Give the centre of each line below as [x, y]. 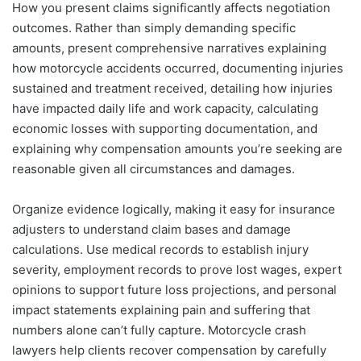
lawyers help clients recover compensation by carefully [169, 350]
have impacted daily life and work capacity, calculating [165, 108]
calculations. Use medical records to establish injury [160, 249]
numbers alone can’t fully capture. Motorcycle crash [159, 330]
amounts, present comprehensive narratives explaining [169, 48]
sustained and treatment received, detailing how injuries [172, 88]
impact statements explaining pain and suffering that [161, 309]
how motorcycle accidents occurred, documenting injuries [178, 68]
